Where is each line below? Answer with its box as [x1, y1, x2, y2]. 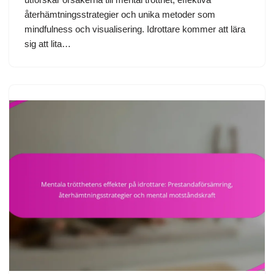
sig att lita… [24, 38, 73, 49]
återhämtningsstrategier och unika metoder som [24, 9, 215, 20]
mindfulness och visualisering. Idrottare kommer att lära [24, 23, 245, 34]
